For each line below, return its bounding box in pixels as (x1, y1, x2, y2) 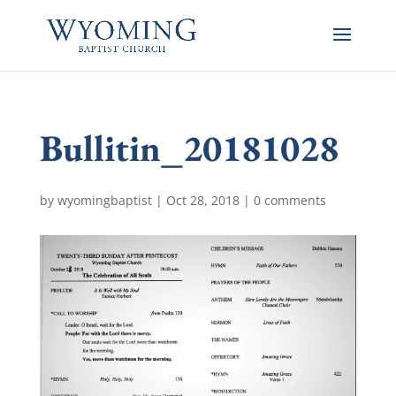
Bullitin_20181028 (39, 124, 339, 172)
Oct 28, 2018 (165, 192, 240, 209)
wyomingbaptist (57, 192, 152, 209)
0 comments (253, 192, 326, 209)
